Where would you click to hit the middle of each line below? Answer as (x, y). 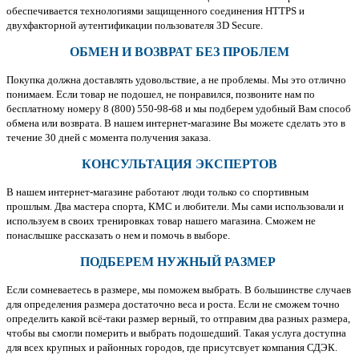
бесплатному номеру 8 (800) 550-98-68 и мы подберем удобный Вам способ (179, 108)
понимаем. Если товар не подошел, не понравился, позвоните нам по (161, 94)
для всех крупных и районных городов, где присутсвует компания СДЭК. (172, 347)
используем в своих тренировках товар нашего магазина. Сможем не (161, 220)
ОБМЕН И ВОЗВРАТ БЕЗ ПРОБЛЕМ (179, 51)
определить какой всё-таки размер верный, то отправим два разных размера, (178, 318)
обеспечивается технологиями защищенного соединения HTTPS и (155, 10)
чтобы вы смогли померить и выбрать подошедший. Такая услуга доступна (176, 333)
